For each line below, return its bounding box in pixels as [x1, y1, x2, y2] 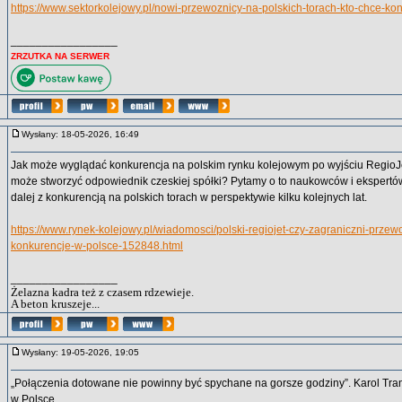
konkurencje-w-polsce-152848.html [11, 240, 183, 252]
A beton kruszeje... [11, 297, 100, 310]
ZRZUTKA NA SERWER [11, 51, 109, 61]
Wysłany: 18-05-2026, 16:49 [22, 129, 147, 139]
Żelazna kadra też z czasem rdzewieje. [11, 285, 194, 299]
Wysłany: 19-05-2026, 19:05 [22, 347, 147, 357]
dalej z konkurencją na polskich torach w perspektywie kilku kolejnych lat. [11, 191, 367, 204]
